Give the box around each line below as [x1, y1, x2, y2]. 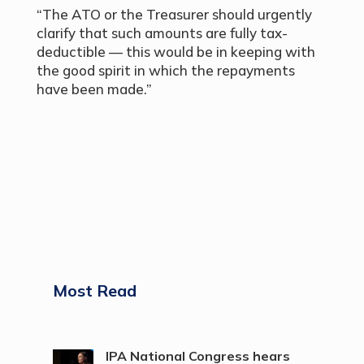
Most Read [52, 280, 136, 301]
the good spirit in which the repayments [36, 62, 295, 80]
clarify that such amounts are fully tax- [36, 24, 288, 42]
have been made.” [36, 80, 152, 98]
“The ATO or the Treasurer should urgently [36, 6, 312, 24]
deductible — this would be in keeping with [36, 43, 315, 61]
